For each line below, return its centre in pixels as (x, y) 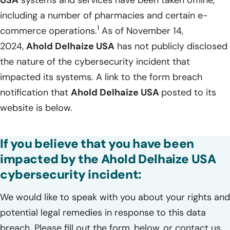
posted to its (189, 92)
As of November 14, (141, 31)
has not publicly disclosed (171, 46)
